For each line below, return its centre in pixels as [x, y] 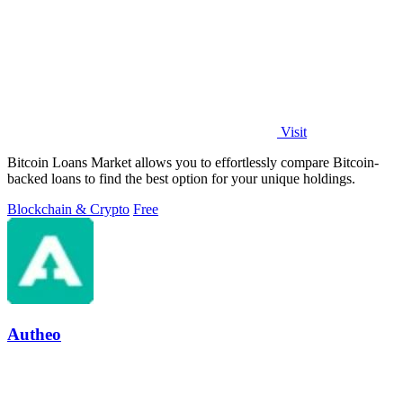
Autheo [34, 334]
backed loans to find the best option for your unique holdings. [181, 178]
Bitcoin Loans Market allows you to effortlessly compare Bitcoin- [193, 162]
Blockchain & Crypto [68, 209]
